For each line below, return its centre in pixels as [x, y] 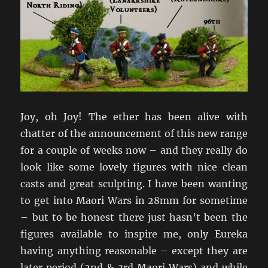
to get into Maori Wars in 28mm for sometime [134, 200]
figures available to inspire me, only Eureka [134, 234]
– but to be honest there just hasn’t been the [134, 217]
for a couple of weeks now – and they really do [134, 150]
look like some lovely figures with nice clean [134, 167]
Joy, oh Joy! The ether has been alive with [134, 116]
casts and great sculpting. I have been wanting [134, 183]
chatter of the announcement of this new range [134, 133]
